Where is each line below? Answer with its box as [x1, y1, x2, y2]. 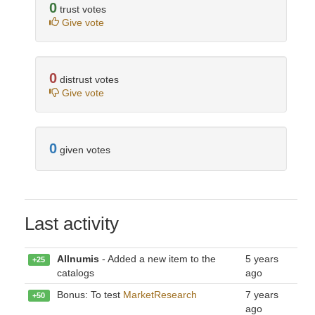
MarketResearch [123, 289, 197, 300]
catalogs [57, 267, 94, 278]
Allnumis [57, 253, 99, 264]
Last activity [25, 213, 119, 234]
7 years [245, 289, 278, 300]
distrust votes [57, 74, 119, 85]
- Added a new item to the [99, 253, 216, 264]
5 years [245, 253, 278, 264]
